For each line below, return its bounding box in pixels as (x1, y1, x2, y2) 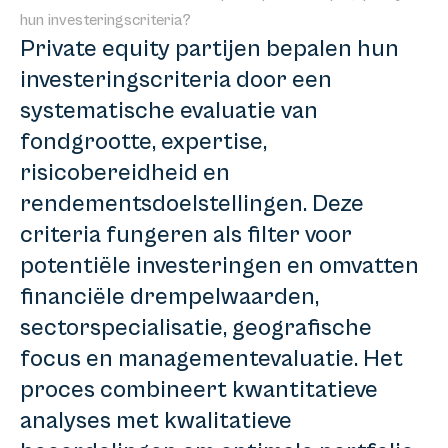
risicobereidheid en (20, 159, 230, 188)
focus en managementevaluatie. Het (20, 345, 403, 374)
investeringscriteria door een (20, 66, 332, 95)
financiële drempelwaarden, (20, 283, 319, 312)
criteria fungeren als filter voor (20, 221, 352, 250)
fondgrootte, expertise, (20, 128, 267, 157)
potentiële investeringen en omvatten (20, 252, 419, 281)
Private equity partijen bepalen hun (20, 35, 399, 64)
